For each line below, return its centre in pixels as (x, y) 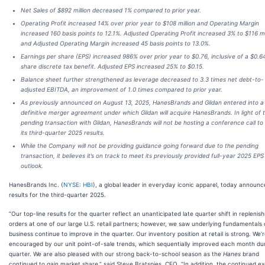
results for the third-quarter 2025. (57, 195)
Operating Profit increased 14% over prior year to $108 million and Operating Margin (140, 23)
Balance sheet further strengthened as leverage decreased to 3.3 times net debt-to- (142, 79)
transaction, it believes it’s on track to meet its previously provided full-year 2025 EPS (142, 156)
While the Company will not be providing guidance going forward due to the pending (140, 146)
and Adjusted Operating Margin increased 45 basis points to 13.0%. (116, 43)
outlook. (32, 166)
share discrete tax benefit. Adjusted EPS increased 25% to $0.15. (112, 66)
